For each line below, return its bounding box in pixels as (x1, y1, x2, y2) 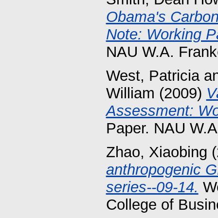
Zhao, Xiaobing (106, 143, 207, 161)
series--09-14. (106, 178, 199, 196)
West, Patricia (106, 67, 200, 84)
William (106, 84, 155, 102)
